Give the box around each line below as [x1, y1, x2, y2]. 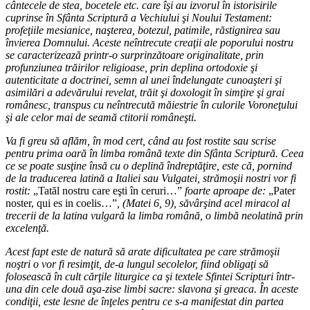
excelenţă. [6, 221, 49, 234]
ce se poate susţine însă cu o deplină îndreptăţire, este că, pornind [6, 159, 292, 172]
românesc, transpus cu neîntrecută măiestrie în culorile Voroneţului [6, 98, 298, 111]
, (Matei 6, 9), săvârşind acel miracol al [117, 197, 290, 209]
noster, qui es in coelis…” [6, 197, 117, 209]
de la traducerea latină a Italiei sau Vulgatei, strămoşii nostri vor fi [6, 172, 296, 184]
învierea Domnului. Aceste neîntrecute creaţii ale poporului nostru [6, 36, 293, 48]
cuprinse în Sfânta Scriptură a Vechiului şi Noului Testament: [6, 11, 272, 24]
